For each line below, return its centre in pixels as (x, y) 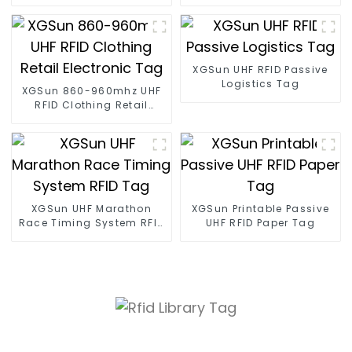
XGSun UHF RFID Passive (260, 70)
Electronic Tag (92, 119)
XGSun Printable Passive (260, 209)
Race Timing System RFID (92, 223)
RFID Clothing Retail (92, 105)
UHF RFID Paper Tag (260, 223)
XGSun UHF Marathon (92, 209)
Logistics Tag (260, 84)
